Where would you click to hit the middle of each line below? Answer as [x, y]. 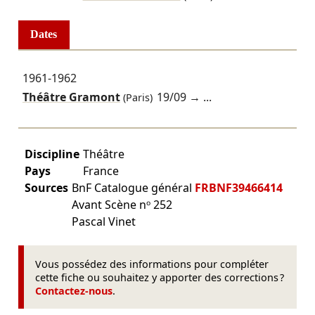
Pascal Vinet [103, 222]
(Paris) [136, 98]
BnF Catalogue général [133, 188]
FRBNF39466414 [238, 188]
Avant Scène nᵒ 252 [122, 205]
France [101, 171]
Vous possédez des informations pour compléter [152, 264]
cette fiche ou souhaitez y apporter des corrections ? [160, 277]
